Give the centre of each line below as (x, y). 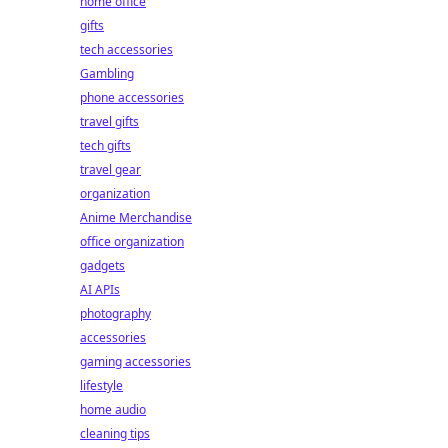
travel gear (110, 169)
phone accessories (132, 97)
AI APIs (100, 289)
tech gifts (105, 145)
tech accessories (126, 49)
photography (115, 313)
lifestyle (101, 385)
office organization (132, 241)
